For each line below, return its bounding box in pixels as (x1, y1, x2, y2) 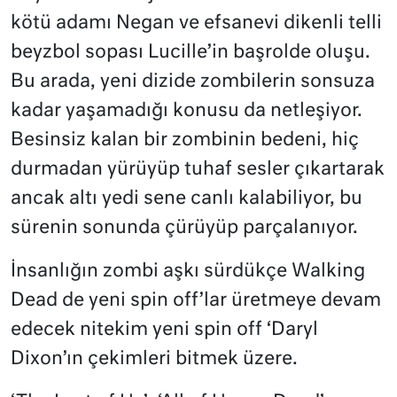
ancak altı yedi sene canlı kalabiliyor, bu (11, 189, 362, 208)
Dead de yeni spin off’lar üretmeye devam (11, 291, 381, 310)
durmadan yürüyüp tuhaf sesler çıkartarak (11, 160, 385, 179)
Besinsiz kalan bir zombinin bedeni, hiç (11, 130, 359, 150)
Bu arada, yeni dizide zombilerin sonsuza (11, 72, 375, 91)
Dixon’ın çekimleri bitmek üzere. (11, 349, 298, 369)
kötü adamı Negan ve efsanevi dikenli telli (11, 13, 382, 33)
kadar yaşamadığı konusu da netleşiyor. (11, 101, 362, 121)
